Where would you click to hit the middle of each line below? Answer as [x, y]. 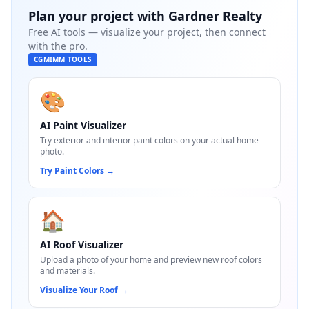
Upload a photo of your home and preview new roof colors [151, 260]
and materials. [68, 271]
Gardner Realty [215, 16]
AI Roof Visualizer [82, 245]
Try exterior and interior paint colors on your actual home [149, 140]
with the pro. [58, 46]
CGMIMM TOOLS [63, 59]
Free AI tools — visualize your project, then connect [147, 32]
